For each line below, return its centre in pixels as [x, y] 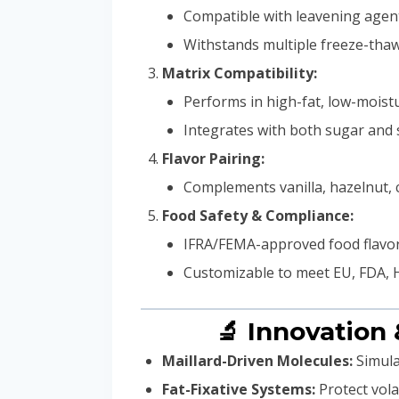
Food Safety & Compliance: [258, 216]
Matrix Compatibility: [240, 73]
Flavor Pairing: [213, 159]
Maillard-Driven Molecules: [257, 361]
